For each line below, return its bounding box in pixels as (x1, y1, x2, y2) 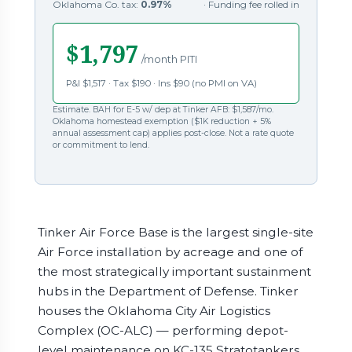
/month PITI (141, 53, 198, 66)
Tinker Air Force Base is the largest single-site (37, 225, 313, 240)
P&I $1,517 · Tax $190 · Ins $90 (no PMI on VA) (65, 78, 257, 90)
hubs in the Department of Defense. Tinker (37, 284, 299, 299)
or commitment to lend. (52, 140, 149, 151)
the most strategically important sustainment (37, 264, 311, 280)
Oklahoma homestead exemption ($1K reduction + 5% (52, 116, 271, 127)
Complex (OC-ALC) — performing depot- (37, 323, 288, 339)
